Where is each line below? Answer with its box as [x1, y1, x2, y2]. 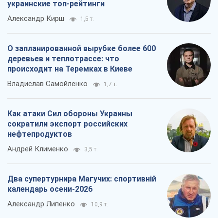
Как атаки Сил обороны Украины [7, 109, 132, 119]
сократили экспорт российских [7, 119, 127, 129]
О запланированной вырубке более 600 [7, 44, 156, 54]
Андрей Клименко [7, 145, 68, 154]
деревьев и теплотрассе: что [7, 54, 119, 64]
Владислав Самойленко [7, 79, 88, 89]
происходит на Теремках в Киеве [7, 64, 132, 74]
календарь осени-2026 [7, 184, 92, 194]
